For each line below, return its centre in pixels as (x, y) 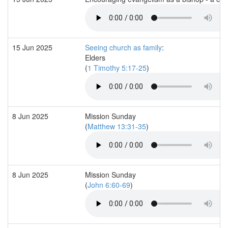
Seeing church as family (123, 47)
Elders (95, 57)
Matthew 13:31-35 (117, 126)
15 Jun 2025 (33, 47)
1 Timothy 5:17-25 (117, 67)
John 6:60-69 (109, 184)
